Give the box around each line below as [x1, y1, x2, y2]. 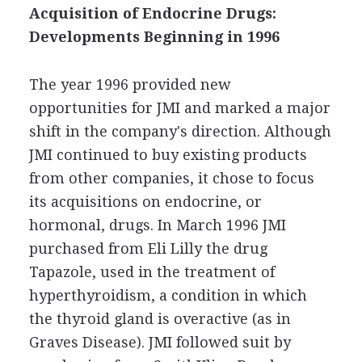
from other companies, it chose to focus [28, 169, 314, 187]
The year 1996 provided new [28, 75, 231, 93]
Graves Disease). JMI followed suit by [28, 333, 291, 351]
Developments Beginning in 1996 [28, 27, 280, 45]
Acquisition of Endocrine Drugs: [28, 4, 276, 22]
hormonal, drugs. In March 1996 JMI [28, 216, 286, 234]
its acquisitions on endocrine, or [28, 192, 262, 210]
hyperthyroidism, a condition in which [28, 286, 307, 304]
